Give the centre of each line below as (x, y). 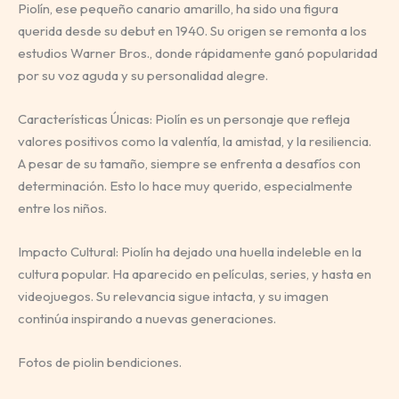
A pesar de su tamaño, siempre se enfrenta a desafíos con (189, 164)
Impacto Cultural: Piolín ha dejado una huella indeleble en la (190, 252)
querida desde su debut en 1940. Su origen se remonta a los (192, 31)
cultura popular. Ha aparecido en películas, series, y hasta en (195, 274)
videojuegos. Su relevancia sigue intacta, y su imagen (173, 297)
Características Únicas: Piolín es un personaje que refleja (184, 119)
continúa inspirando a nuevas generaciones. (147, 319)
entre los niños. (62, 208)
